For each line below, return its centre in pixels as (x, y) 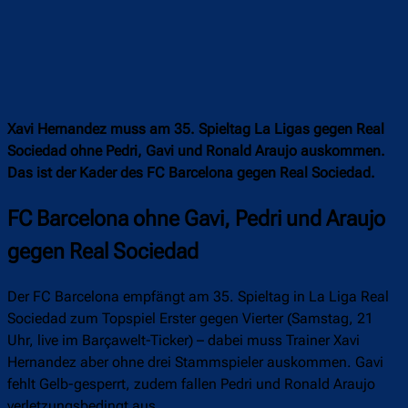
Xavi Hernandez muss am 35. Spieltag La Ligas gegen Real (196, 129)
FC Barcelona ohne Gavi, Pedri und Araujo (196, 219)
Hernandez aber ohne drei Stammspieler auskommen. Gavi (195, 362)
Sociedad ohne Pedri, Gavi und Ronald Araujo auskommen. (196, 151)
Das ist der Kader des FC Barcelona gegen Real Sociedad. (191, 173)
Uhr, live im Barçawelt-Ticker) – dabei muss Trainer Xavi (184, 340)
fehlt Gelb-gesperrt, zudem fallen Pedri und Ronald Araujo (191, 383)
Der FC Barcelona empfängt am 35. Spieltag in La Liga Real (198, 296)
